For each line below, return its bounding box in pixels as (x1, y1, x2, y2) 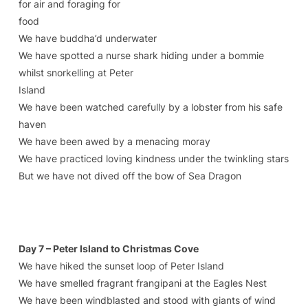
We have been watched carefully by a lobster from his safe (18, 101, 283, 113)
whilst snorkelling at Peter (18, 67, 133, 78)
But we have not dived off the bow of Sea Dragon (18, 170, 241, 181)
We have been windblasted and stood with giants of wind (18, 294, 276, 306)
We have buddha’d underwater (18, 32, 157, 44)
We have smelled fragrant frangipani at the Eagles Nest (18, 277, 267, 289)
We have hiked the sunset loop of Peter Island (18, 260, 224, 272)
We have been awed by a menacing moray (18, 135, 210, 147)
